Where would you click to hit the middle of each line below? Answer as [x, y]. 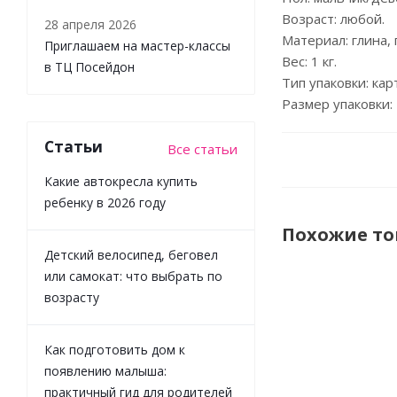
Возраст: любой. [333, 19]
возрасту [72, 297]
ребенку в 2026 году [105, 202]
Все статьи [202, 148]
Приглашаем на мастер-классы [137, 45]
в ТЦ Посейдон [90, 66]
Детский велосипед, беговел [131, 254]
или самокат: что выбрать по [133, 276]
